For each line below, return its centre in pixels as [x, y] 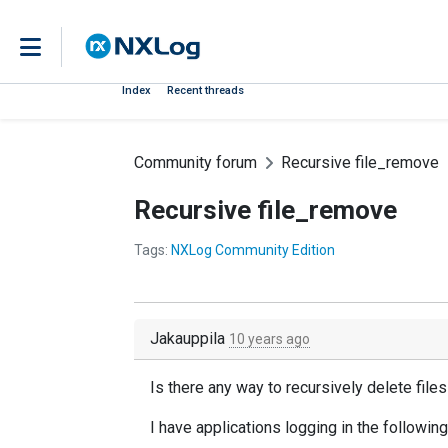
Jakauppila [189, 338]
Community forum [195, 162]
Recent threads [205, 90]
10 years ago [269, 339]
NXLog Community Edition [253, 250]
